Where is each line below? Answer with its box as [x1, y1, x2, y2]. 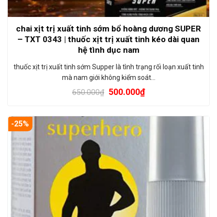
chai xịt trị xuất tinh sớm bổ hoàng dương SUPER [16, 23, 201, 33]
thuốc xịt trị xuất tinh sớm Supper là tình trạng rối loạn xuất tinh [13, 62, 204, 71]
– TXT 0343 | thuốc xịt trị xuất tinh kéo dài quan [17, 34, 200, 44]
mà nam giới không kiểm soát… [62, 73, 155, 81]
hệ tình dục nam [77, 45, 139, 55]
